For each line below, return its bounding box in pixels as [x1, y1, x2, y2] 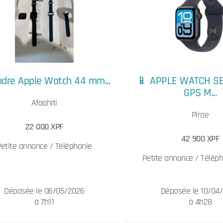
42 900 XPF [181, 133, 220, 144]
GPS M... [184, 86, 217, 100]
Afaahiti [31, 97, 57, 109]
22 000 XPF [25, 121, 63, 132]
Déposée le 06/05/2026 [4, 185, 85, 197]
